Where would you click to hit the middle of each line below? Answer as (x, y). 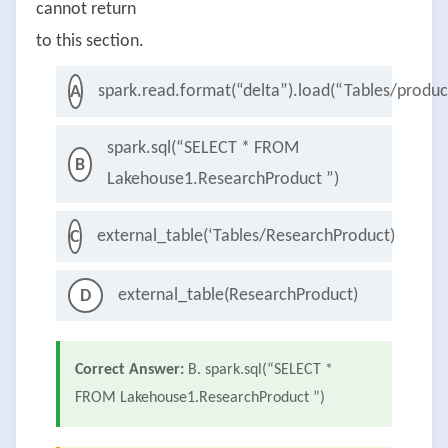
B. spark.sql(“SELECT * (260, 370)
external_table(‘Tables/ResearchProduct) (246, 237)
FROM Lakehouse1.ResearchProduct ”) (200, 398)
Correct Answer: (129, 370)
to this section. (90, 42)
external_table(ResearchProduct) (238, 296)
